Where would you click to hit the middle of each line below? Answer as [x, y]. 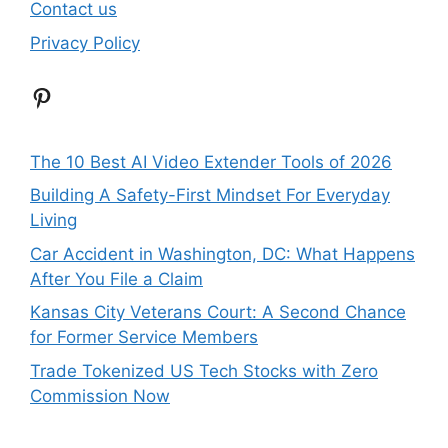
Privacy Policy [85, 42]
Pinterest [80, 96]
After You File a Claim [116, 278]
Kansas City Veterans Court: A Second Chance [218, 312]
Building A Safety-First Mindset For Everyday [210, 195]
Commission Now [100, 395]
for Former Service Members [144, 337]
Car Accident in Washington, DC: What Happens [222, 253]
